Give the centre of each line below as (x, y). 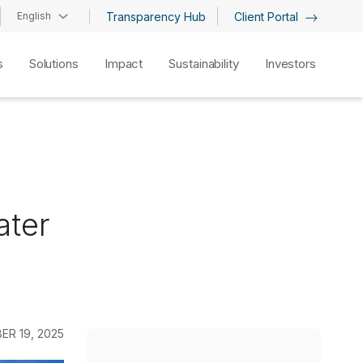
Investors (290, 64)
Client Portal (268, 17)
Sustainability (204, 64)
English (34, 16)
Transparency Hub (156, 17)
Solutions (53, 64)
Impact (124, 64)
